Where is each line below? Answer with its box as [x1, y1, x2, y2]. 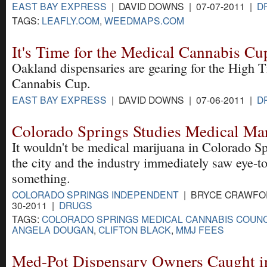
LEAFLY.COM [42, 13, 100, 27]
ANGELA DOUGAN [12, 223, 94, 236]
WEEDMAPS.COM [104, 13, 184, 27]
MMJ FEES [176, 223, 224, 236]
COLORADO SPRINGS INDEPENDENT [12, 187, 179, 201]
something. [12, 169, 70, 187]
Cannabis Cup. [12, 74, 91, 92]
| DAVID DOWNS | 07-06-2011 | [107, 92, 257, 106]
